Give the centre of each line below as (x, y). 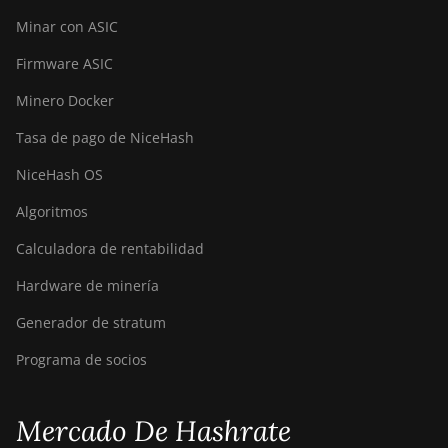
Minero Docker (65, 100)
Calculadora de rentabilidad (110, 248)
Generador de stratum (91, 322)
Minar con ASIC (67, 26)
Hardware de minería (87, 285)
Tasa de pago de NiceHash (105, 137)
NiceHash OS (59, 174)
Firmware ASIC (64, 63)
